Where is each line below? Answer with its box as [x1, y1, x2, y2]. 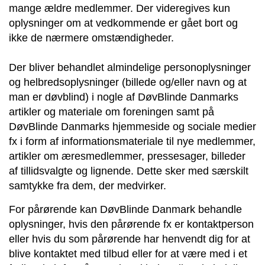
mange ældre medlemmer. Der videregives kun [9, 2, 230, 14]
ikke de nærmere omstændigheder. [9, 31, 174, 44]
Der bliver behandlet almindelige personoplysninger [9, 61, 251, 73]
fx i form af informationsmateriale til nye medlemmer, [9, 135, 256, 147]
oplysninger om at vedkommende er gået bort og [9, 17, 238, 29]
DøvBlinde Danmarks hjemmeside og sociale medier [9, 120, 256, 132]
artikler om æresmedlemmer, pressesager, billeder [9, 150, 245, 162]
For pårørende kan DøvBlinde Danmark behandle [9, 203, 242, 215]
